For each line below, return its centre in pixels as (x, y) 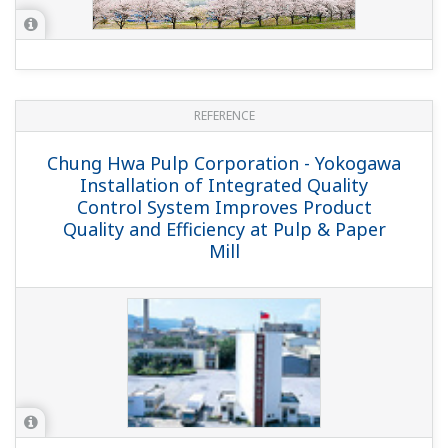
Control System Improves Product (224, 207)
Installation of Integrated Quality (224, 185)
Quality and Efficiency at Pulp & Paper (224, 229)
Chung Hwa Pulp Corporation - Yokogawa (224, 163)
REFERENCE (224, 116)
